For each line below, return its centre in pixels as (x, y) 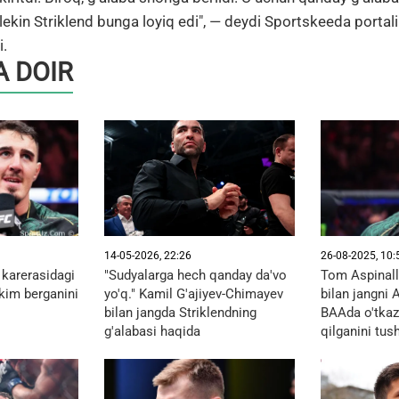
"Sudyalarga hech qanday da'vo (195, 275)
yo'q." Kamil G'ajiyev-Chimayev (193, 293)
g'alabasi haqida (152, 331)
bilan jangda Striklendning (180, 312)
